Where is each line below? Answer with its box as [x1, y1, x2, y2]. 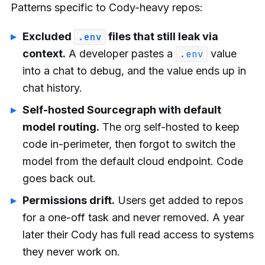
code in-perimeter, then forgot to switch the [22, 138, 235, 151]
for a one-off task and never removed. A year [22, 211, 244, 224]
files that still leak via [106, 30, 218, 43]
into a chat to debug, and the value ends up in [22, 64, 246, 77]
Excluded [22, 30, 74, 43]
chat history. [22, 82, 82, 95]
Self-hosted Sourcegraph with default [22, 104, 221, 117]
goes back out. [22, 172, 96, 185]
